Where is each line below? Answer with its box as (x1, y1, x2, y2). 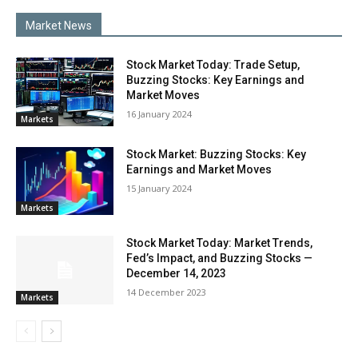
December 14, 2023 (126, 267, 227, 280)
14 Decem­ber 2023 (126, 286, 207, 299)
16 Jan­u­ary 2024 (126, 108, 193, 121)
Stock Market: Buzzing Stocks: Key (126, 147, 307, 161)
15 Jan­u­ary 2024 (126, 181, 193, 194)
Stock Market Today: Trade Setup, (126, 58, 300, 72)
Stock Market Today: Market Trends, (126, 237, 313, 250)
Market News (26, 19, 92, 33)
